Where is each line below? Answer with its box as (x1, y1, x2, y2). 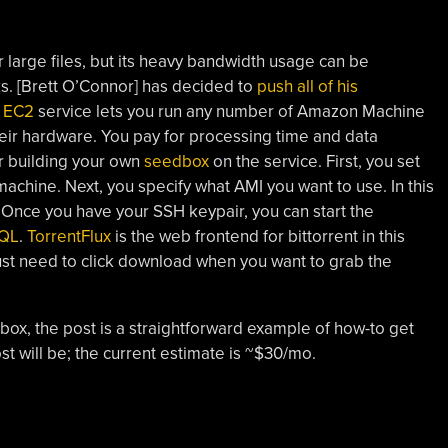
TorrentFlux (26, 225, 111, 247)
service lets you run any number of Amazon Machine (33, 100, 425, 122)
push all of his (256, 75, 358, 97)
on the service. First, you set (208, 150, 420, 172)
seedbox (143, 150, 209, 172)
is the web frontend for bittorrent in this (110, 225, 405, 247)
